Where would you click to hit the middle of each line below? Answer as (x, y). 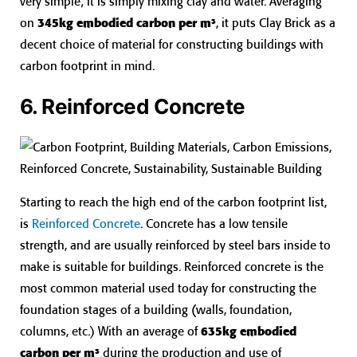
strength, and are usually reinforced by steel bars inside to (175, 245)
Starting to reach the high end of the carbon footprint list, (173, 202)
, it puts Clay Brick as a (276, 22)
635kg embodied (249, 331)
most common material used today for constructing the (168, 288)
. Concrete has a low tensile (214, 224)
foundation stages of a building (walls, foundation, (156, 310)
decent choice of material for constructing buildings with (172, 44)
